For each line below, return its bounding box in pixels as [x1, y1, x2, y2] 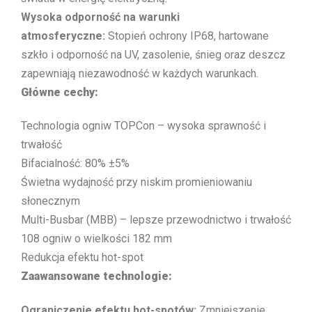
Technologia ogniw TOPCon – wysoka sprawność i [21, 119, 266, 133]
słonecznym [21, 194, 80, 208]
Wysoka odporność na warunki [21, 10, 180, 24]
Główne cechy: [21, 86, 98, 100]
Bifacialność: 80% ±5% [21, 157, 130, 171]
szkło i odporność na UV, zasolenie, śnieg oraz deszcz [21, 48, 286, 62]
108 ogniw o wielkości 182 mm [21, 232, 172, 246]
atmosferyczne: [21, 29, 105, 43]
